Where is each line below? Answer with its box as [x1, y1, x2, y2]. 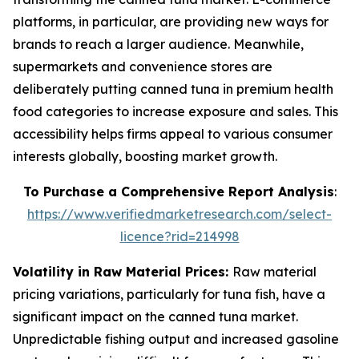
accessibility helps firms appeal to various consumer [13, 125, 333, 142]
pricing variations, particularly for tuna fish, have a [13, 285, 325, 302]
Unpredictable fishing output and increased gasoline [13, 330, 339, 347]
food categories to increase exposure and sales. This [13, 103, 338, 119]
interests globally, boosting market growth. [13, 147, 277, 164]
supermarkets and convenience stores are [13, 58, 272, 75]
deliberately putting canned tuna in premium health [13, 80, 333, 97]
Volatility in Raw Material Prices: [13, 263, 232, 280]
